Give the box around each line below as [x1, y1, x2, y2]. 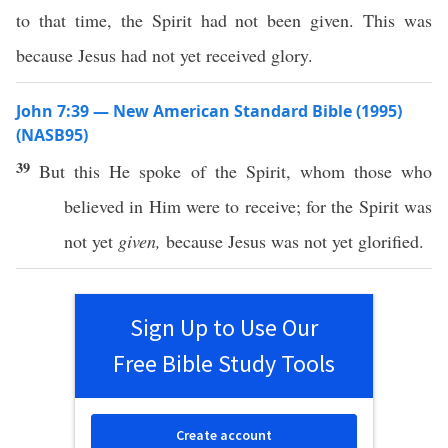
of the [181, 159, 246, 183]
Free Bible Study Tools [113, 348, 335, 379]
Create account [176, 426, 272, 444]
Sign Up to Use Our [130, 312, 318, 343]
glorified [358, 229, 419, 253]
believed [64, 194, 124, 218]
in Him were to [124, 194, 245, 218]
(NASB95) [16, 124, 88, 146]
